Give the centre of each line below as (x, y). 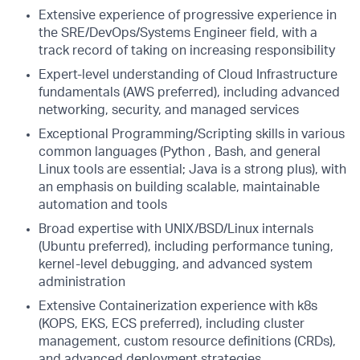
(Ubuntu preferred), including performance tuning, (186, 247)
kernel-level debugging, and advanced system (176, 264)
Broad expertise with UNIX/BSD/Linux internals (176, 229)
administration (82, 282)
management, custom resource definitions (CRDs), (187, 342)
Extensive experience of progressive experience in (188, 15)
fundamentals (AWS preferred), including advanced (189, 92)
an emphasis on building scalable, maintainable (179, 187)
